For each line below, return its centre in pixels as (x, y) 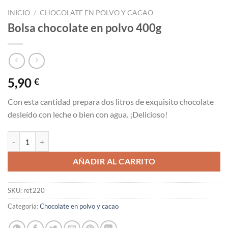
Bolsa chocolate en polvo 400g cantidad (69, 136)
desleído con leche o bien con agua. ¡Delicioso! (88, 115)
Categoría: (24, 206)
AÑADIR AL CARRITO (114, 162)
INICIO (19, 12)
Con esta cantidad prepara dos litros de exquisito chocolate (111, 102)
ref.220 (34, 190)
